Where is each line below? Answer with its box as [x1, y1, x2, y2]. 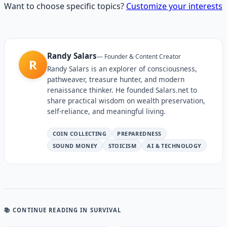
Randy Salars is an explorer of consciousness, [47, 63, 197, 73]
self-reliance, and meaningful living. [47, 106, 166, 116]
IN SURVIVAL [78, 206, 122, 214]
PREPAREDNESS [117, 130, 162, 138]
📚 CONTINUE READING [4, 206, 79, 214]
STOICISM [108, 141, 137, 149]
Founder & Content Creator [104, 52, 181, 61]
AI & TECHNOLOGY [147, 141, 202, 149]
